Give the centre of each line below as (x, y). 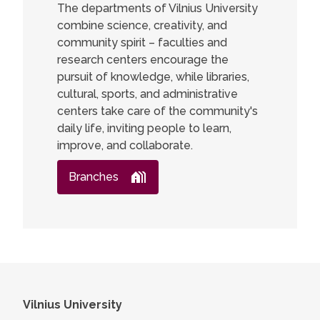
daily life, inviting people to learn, (144, 128)
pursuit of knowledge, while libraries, (153, 77)
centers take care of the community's (157, 111)
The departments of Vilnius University (157, 8)
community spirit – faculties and (142, 42)
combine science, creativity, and (142, 25)
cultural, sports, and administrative (147, 94)
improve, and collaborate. (125, 145)
